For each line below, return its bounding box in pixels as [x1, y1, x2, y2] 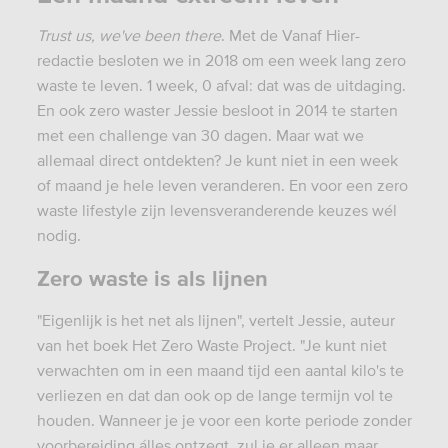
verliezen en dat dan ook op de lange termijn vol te [36, 385, 393, 404]
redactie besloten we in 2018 [36, 50, 242, 69]
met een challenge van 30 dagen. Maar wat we [36, 125, 364, 144]
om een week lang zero [241, 50, 406, 69]
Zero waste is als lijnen [36, 265, 268, 290]
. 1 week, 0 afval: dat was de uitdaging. [138, 75, 406, 94]
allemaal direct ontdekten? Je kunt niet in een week [36, 150, 398, 169]
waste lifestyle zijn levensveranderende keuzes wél [36, 200, 397, 219]
